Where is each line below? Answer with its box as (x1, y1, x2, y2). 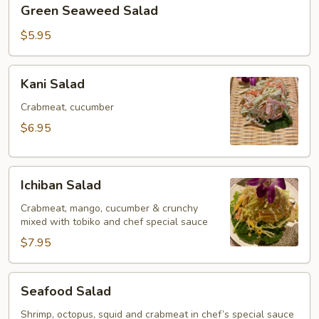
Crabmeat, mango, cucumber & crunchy (21, 202, 198, 215)
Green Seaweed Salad (21, 2, 158, 19)
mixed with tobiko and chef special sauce (21, 215, 208, 229)
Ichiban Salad (21, 177, 101, 194)
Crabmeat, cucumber (21, 100, 114, 114)
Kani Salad (21, 75, 85, 93)
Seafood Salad (21, 283, 111, 300)
